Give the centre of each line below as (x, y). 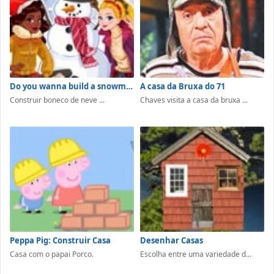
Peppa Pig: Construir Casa (60, 240)
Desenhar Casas (172, 240)
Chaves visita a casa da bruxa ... (194, 100)
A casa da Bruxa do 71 (183, 87)
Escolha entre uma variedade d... (196, 254)
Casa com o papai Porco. (52, 254)
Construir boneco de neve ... (57, 100)
